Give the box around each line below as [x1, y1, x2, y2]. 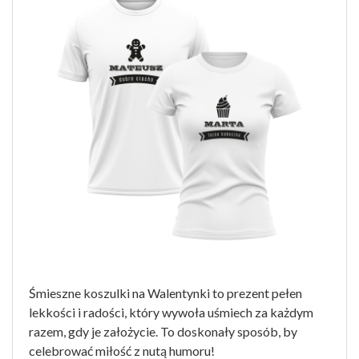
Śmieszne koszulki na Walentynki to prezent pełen [29, 285, 302, 301]
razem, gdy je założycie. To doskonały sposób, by [29, 324, 297, 339]
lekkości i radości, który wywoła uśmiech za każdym [29, 305, 313, 320]
